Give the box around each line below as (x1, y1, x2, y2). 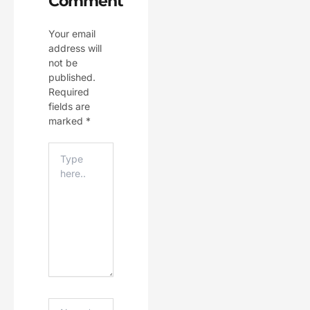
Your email (48, 28, 95, 40)
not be (48, 57, 77, 69)
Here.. (48, 157, 76, 170)
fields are (48, 100, 90, 113)
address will (48, 42, 102, 55)
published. (48, 71, 95, 84)
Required (48, 86, 89, 98)
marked (48, 115, 86, 127)
